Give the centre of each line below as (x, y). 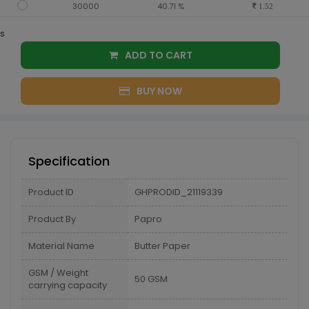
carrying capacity (68, 285)
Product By (52, 219)
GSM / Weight (58, 273)
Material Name (61, 246)
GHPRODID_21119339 (179, 192)
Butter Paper (162, 246)
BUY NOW (159, 91)
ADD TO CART (179, 55)
